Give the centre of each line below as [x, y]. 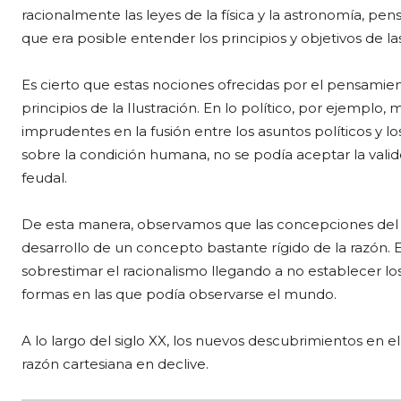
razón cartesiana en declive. [115, 364]
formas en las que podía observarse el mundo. [179, 294]
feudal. [44, 178]
